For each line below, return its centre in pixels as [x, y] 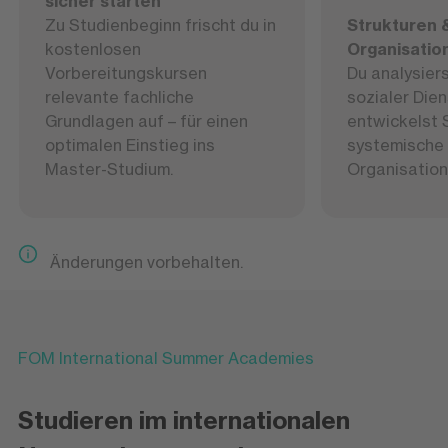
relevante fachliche [119, 97]
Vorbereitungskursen [125, 73]
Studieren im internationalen [183, 420]
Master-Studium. [108, 169]
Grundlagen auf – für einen [146, 121]
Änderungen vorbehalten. [148, 262]
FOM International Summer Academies [165, 358]
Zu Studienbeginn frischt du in [160, 25]
